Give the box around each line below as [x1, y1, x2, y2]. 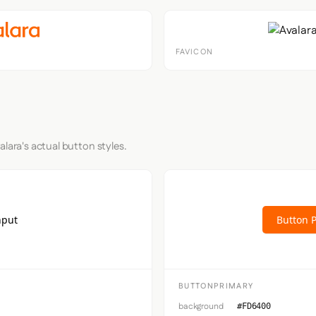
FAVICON [176, 47, 213, 58]
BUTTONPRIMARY [178, 281, 254, 292]
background [178, 300, 224, 312]
